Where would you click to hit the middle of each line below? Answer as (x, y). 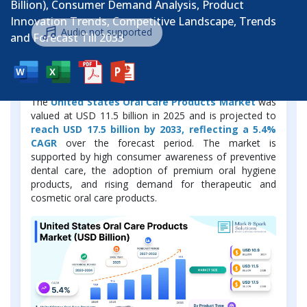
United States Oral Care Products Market (153, 102)
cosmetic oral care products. (95, 198)
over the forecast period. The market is (167, 143)
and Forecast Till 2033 (67, 38)
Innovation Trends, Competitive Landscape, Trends (143, 21)
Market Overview (92, 71)
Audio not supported (107, 32)
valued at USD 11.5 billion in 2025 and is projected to (153, 116)
